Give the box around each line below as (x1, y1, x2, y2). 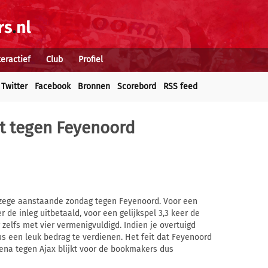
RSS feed (163, 81, 197, 92)
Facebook (35, 81, 71, 92)
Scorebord (117, 81, 156, 92)
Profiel (78, 54, 103, 65)
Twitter (1, 81, 28, 92)
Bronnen (78, 81, 110, 92)
